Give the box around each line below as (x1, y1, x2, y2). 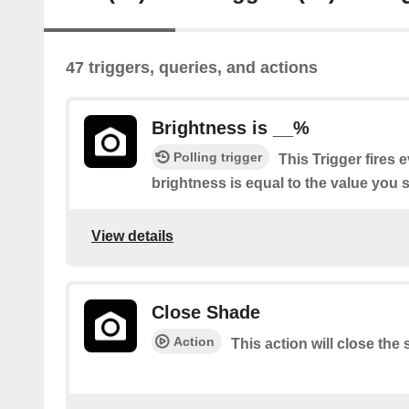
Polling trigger (173, 150, 262, 165)
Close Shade (152, 302, 260, 323)
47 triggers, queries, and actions (66, 58, 318, 78)
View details (91, 227, 173, 244)
